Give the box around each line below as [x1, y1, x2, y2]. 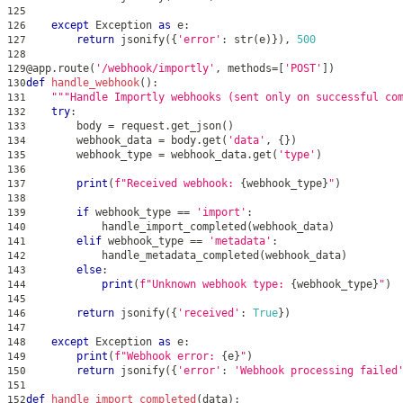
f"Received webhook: [114, 176, 240, 190]
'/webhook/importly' [95, 61, 215, 75]
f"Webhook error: [114, 349, 221, 363]
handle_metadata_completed [26, 248, 259, 262]
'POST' [284, 61, 322, 75]
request [114, 119, 165, 132]
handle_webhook [51, 76, 139, 89]
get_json [171, 119, 221, 132]
